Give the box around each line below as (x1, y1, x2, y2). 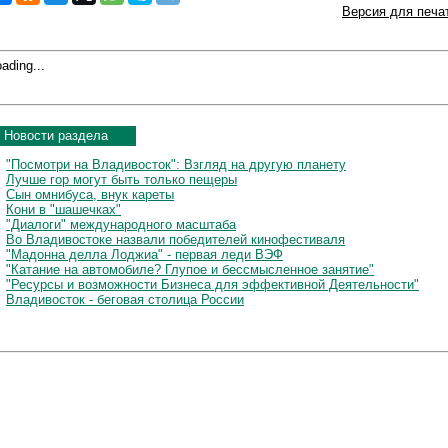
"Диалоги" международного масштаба (6, 216, 236, 232)
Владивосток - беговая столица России (6, 291, 244, 307)
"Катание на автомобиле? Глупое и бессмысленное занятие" (6, 261, 374, 277)
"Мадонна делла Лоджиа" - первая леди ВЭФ (6, 246, 283, 262)
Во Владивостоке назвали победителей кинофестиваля (6, 231, 345, 247)
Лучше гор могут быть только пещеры (6, 171, 237, 187)
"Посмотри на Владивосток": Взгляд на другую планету (6, 156, 346, 172)
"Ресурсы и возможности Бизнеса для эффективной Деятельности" (6, 276, 419, 292)
